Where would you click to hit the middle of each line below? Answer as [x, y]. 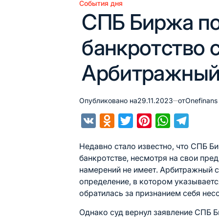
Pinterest [168, 121]
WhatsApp [189, 121]
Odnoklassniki [140, 121]
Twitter [146, 121]
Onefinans [202, 100]
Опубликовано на [109, 100]
